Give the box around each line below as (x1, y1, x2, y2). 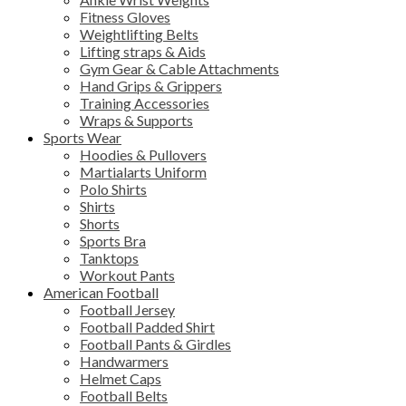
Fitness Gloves (80, 7, 170, 25)
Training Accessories (80, 93, 209, 111)
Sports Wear (43, 128, 121, 146)
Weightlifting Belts (80, 24, 198, 43)
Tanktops (80, 248, 139, 266)
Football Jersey (80, 300, 175, 318)
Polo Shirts (80, 179, 147, 198)
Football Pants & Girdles (80, 334, 231, 353)
